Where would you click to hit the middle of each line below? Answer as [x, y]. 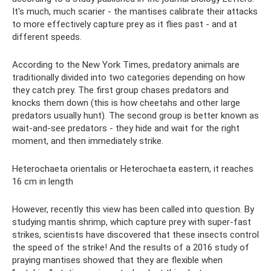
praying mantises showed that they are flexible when [117, 260]
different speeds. [47, 37]
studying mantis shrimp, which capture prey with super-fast [132, 222]
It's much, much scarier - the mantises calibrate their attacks [135, 11]
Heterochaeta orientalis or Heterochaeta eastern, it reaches [133, 168]
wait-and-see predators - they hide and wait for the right [126, 128]
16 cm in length [43, 181]
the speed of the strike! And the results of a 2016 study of [131, 247]
